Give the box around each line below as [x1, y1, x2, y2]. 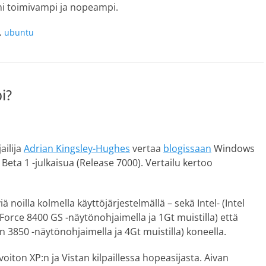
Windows [211, 142, 255, 155]
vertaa [130, 142, 163, 155]
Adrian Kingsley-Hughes [24, 142, 130, 155]
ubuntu [4, 27, 34, 38]
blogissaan [163, 142, 211, 155]
